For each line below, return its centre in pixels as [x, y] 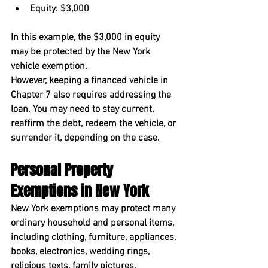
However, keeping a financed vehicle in [91, 81]
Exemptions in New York [80, 191]
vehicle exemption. [49, 66]
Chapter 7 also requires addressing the [92, 95]
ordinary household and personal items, [94, 223]
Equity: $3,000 [60, 9]
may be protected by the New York [82, 52]
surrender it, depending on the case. [85, 138]
